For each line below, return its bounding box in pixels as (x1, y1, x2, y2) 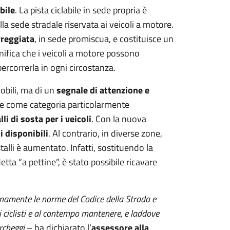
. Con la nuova (91, 112, 146, 126)
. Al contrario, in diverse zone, (48, 126, 162, 140)
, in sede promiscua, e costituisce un (34, 32, 174, 46)
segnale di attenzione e (56, 83, 149, 97)
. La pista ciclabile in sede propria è (14, 3, 147, 17)
